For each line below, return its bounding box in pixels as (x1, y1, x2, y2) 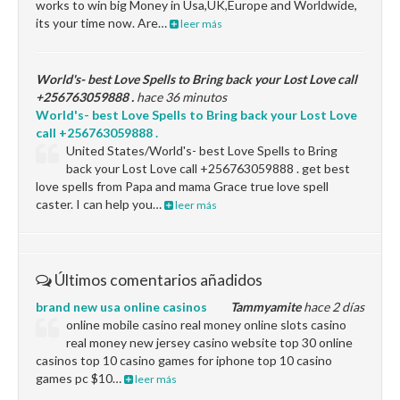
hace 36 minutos (134, 89, 227, 104)
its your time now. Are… (36, 15, 170, 30)
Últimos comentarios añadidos (52, 271, 262, 289)
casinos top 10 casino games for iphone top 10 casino (36, 353, 332, 368)
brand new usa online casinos (36, 299, 207, 314)
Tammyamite (230, 299, 301, 314)
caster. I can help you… (36, 196, 164, 212)
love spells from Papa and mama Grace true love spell (36, 179, 329, 194)
